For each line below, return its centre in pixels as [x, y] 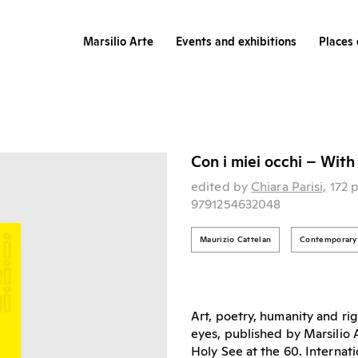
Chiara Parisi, [289, 187]
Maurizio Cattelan [236, 240]
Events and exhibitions [236, 43]
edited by [221, 187]
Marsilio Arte [118, 43]
